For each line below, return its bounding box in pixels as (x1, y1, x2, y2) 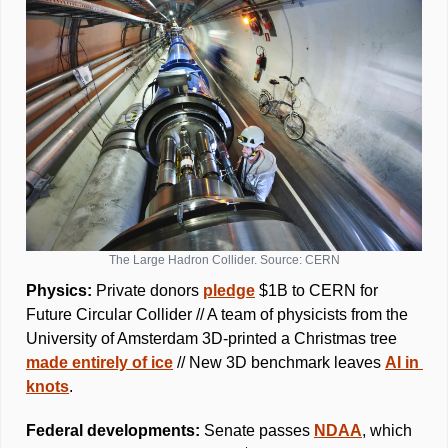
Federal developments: (26, 421, 204, 439)
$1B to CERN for (255, 281, 378, 299)
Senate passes (204, 421, 314, 439)
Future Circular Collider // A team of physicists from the (26, 305, 408, 323)
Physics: (26, 281, 96, 299)
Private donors (96, 281, 203, 299)
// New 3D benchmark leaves (173, 353, 385, 371)
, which (362, 421, 412, 439)
